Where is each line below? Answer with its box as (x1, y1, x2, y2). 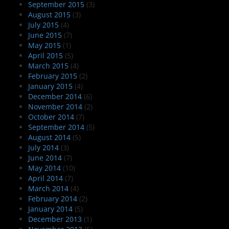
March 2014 (28, 184, 68, 194)
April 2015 (28, 51, 63, 61)
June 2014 (28, 153, 62, 163)
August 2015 (28, 10, 71, 20)
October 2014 (28, 112, 74, 122)
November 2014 (28, 102, 82, 112)
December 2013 (28, 214, 82, 224)
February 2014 (28, 194, 77, 204)
